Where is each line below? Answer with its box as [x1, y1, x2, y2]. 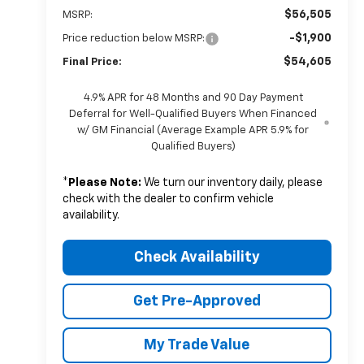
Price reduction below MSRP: [62, 32, 205, 44]
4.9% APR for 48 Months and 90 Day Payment [83, 92, 303, 103]
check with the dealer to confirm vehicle [62, 193, 274, 205]
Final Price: [62, 56, 122, 67]
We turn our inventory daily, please [141, 176, 323, 188]
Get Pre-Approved [132, 293, 261, 309]
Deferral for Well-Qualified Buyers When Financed [69, 108, 318, 119]
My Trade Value [144, 337, 250, 353]
